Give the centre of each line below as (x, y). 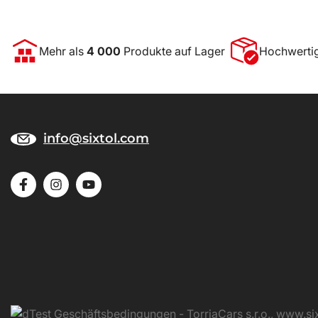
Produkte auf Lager (173, 51)
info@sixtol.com (96, 138)
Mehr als (63, 51)
